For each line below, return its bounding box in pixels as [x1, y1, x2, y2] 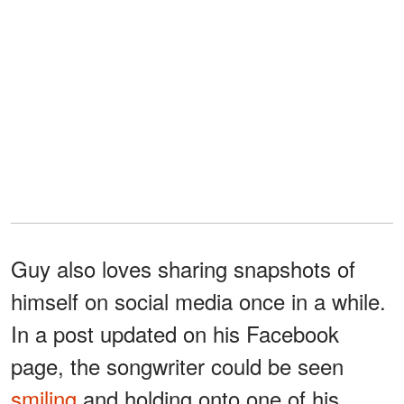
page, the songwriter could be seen [11, 350, 344, 382]
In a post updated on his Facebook [11, 317, 339, 350]
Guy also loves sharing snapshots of [11, 252, 355, 285]
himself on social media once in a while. [11, 285, 386, 317]
